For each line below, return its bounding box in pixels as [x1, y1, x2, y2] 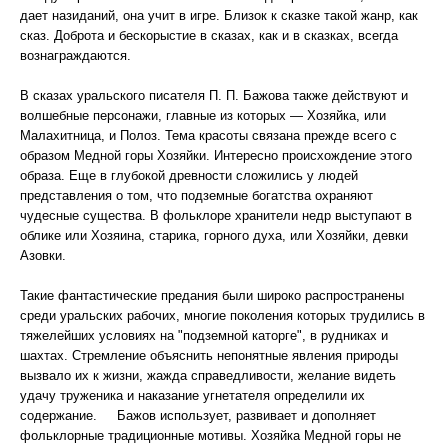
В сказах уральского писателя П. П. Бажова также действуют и [20, 88, 408, 103]
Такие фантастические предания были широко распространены [20, 288, 404, 303]
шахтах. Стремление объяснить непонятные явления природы [20, 348, 398, 363]
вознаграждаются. [20, 48, 131, 63]
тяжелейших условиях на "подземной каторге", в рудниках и [20, 328, 388, 343]
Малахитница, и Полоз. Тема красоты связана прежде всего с [20, 128, 397, 143]
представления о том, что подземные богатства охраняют [20, 188, 373, 203]
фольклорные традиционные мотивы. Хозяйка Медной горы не [20, 428, 401, 443]
